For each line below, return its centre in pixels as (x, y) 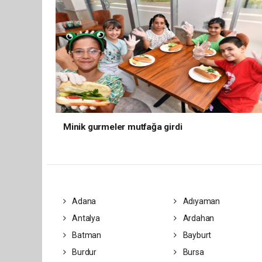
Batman (86, 235)
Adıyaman (201, 201)
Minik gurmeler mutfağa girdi (123, 127)
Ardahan (198, 218)
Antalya (85, 218)
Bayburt (196, 235)
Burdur (83, 252)
